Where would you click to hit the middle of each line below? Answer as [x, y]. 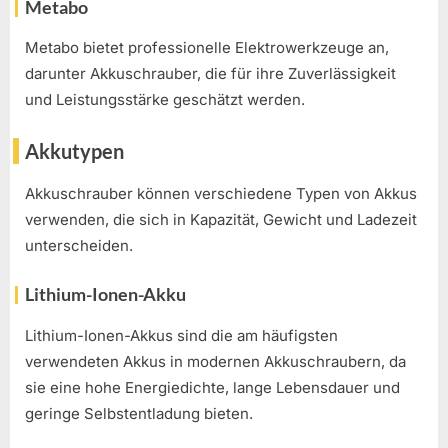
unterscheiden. [79, 245]
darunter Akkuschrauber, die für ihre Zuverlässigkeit [210, 74]
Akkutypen [74, 150]
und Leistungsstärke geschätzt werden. [165, 100]
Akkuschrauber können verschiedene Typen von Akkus [221, 193]
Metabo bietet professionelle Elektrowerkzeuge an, [207, 48]
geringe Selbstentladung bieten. [139, 413]
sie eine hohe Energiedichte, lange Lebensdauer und [212, 387]
